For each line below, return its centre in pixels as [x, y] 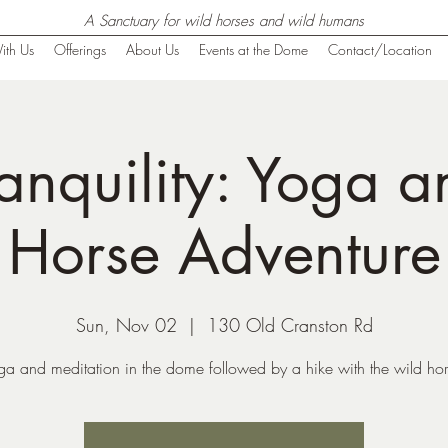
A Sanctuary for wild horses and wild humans [223, 21]
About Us [152, 50]
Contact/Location [379, 50]
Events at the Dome [253, 50]
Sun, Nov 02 [126, 325]
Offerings [79, 50]
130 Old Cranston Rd [289, 325]
